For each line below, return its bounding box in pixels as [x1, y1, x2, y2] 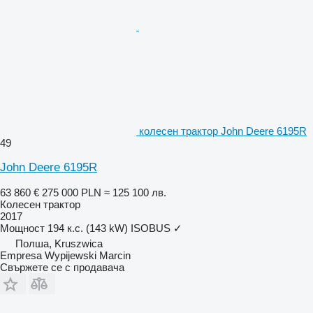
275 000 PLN [42, 186, 101, 198]
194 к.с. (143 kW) [48, 221, 128, 234]
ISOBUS [131, 221, 170, 234]
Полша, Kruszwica [15, 237, 103, 249]
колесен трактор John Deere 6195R [139, 124, 307, 137]
